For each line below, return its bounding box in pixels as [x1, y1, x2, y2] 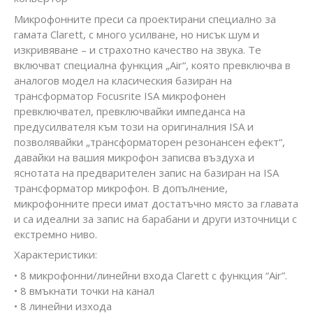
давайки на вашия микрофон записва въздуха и [14, 150, 254, 164]
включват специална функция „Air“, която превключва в [14, 57, 291, 72]
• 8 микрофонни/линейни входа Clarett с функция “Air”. [14, 268, 287, 282]
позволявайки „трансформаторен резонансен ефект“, [14, 134, 285, 149]
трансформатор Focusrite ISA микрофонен [14, 88, 226, 103]
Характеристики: [14, 247, 97, 262]
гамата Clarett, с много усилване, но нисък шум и [14, 27, 259, 41]
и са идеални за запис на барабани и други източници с [14, 211, 297, 226]
